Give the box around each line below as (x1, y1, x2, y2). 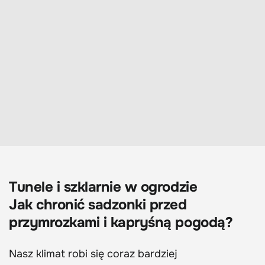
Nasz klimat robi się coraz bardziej (9, 247, 177, 261)
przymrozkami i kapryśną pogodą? (9, 214, 233, 232)
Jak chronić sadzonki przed (9, 196, 187, 214)
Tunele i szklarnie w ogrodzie (9, 178, 198, 196)
